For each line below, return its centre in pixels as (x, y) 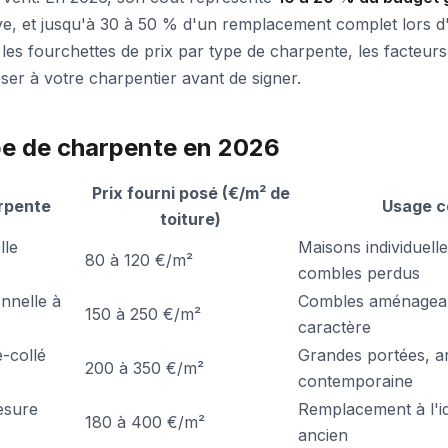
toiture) (190, 219)
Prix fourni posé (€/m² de (190, 193)
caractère (334, 327)
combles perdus (359, 273)
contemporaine (355, 381)
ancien (323, 435)
